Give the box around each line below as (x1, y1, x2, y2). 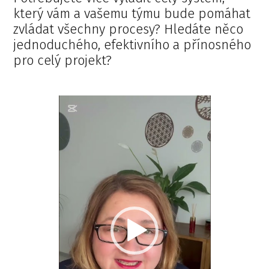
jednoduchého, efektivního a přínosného (13, 36, 252, 53)
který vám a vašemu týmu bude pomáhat (13, 5, 251, 22)
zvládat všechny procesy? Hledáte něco (13, 20, 244, 37)
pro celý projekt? (13, 52, 116, 68)
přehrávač (58, 113, 103, 129)
